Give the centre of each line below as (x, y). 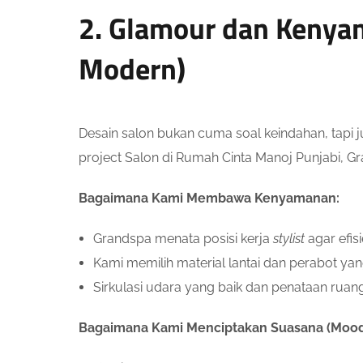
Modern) (132, 68)
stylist (289, 239)
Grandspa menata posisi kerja (183, 239)
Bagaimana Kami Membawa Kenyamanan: (209, 198)
